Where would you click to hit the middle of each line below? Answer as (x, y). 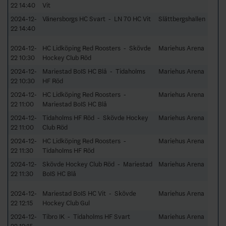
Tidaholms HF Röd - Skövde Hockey (95, 118)
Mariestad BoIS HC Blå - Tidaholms (94, 71)
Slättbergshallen (182, 19)
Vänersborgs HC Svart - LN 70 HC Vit (97, 19)
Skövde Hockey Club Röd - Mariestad (97, 164)
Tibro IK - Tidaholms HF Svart (86, 216)
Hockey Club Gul (66, 203)
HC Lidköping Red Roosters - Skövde (97, 48)
